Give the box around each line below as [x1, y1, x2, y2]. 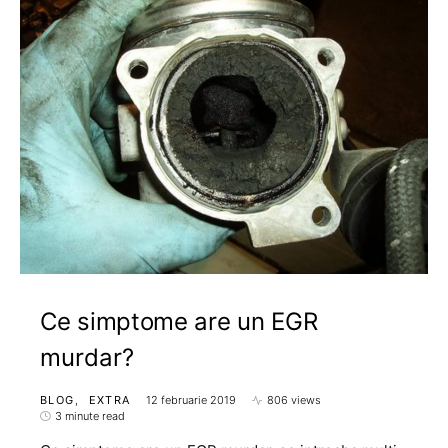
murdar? [40, 343, 134, 372]
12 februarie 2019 [146, 393, 237, 407]
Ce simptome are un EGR [40, 307, 318, 336]
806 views [267, 393, 322, 407]
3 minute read [55, 409, 125, 423]
